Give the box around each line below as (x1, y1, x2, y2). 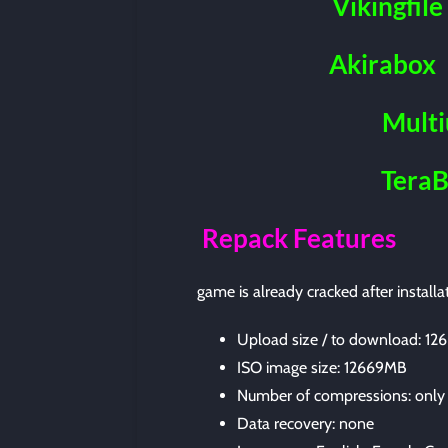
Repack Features (202, 222, 397, 255)
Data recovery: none (237, 413, 374, 433)
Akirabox (329, 48, 437, 81)
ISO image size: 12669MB (237, 357, 407, 377)
